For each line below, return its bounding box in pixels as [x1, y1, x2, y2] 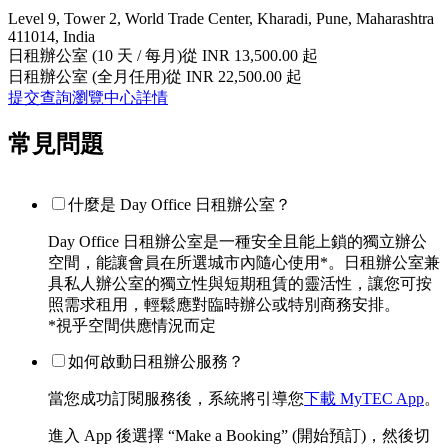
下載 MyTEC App [304, 390, 424, 408]
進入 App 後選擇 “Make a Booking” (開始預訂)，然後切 [48, 427, 430, 445]
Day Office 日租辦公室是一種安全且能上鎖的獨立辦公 [48, 233, 427, 251]
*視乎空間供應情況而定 [48, 317, 216, 335]
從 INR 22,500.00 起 [166, 67, 302, 85]
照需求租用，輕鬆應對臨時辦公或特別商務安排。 [48, 296, 400, 314]
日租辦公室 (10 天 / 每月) [8, 46, 182, 64]
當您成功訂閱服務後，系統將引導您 [48, 390, 304, 408]
